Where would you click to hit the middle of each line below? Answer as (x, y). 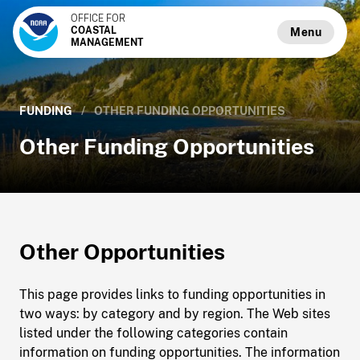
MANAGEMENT (107, 43)
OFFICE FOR (98, 18)
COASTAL (94, 31)
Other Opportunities (122, 252)
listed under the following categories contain (153, 333)
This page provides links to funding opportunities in (172, 295)
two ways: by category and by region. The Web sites (175, 314)
